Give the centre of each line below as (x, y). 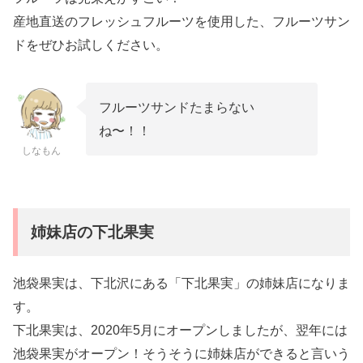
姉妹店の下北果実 (92, 232)
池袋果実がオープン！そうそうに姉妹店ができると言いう (181, 353)
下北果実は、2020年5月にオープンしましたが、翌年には (180, 330)
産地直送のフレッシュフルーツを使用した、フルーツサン (181, 21)
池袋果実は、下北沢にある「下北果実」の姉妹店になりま (181, 283)
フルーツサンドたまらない (177, 107)
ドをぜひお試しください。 (91, 45)
